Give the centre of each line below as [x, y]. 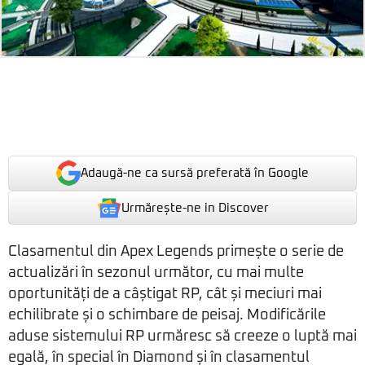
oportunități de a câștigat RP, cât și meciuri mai [165, 295]
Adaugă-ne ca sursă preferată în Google [195, 174]
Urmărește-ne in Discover [195, 208]
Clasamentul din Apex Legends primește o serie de [176, 252]
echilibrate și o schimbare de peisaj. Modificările [167, 316]
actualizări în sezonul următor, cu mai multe [156, 273]
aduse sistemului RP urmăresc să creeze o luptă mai [182, 337]
